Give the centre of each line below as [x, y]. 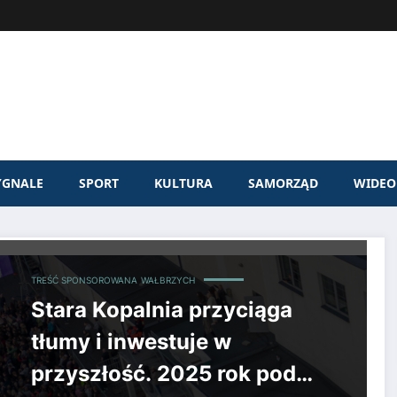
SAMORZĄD [283, 183]
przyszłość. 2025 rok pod [163, 373]
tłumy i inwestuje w [131, 341]
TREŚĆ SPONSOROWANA [84, 280]
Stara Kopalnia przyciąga [161, 309]
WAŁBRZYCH [167, 280]
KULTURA [183, 183]
